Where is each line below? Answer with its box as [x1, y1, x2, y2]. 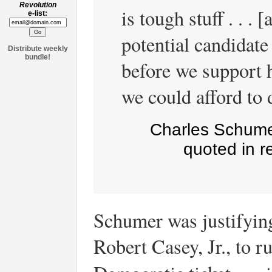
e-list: [28, 9, 47, 18]
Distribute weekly [7, 44, 68, 53]
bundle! [25, 53, 50, 61]
